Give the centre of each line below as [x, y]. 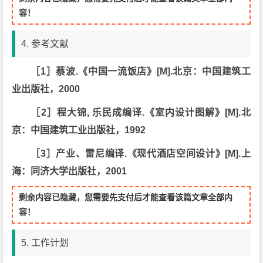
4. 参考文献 [45, 44]
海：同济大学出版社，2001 [70, 171]
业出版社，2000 [46, 89]
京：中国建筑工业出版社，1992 [79, 130]
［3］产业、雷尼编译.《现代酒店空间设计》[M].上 [141, 154]
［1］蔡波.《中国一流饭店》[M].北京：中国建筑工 [141, 71]
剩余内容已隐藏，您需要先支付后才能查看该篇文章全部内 [126, 197]
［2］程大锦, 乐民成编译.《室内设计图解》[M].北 [141, 112]
